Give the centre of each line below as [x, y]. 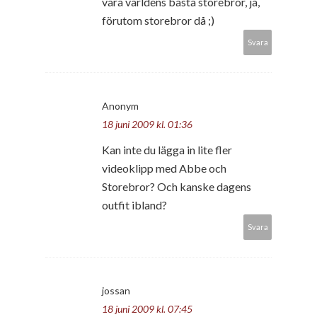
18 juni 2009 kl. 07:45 [147, 309]
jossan [116, 290]
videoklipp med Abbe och [164, 168]
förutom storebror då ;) [158, 20]
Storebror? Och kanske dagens [177, 186]
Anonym [120, 105]
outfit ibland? [134, 204]
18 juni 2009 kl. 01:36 [147, 124]
